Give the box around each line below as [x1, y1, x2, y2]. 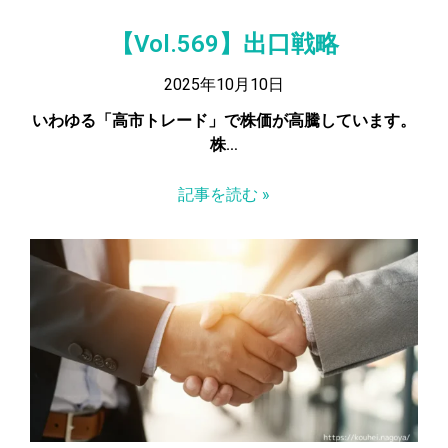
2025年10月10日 [164, 74, 284, 94]
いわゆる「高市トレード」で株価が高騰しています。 [32, 110, 416, 130]
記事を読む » [178, 184, 270, 204]
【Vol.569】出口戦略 [109, 29, 339, 58]
